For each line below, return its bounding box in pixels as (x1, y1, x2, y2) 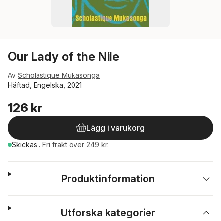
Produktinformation (61, 173, 155, 184)
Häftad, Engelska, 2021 (8, 81, 82, 89)
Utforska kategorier (61, 207, 156, 219)
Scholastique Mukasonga (18, 71, 100, 79)
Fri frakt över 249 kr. (42, 140, 109, 148)
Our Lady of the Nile (8, 49, 119, 64)
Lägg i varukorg (86, 123, 145, 133)
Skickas (12, 140, 39, 148)
